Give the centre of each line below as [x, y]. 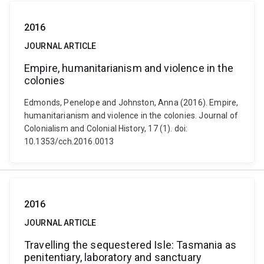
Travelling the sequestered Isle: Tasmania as [131, 245]
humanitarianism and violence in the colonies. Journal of [131, 115]
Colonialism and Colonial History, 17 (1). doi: [106, 128]
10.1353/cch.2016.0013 [69, 141]
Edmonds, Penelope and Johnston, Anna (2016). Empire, [131, 103]
